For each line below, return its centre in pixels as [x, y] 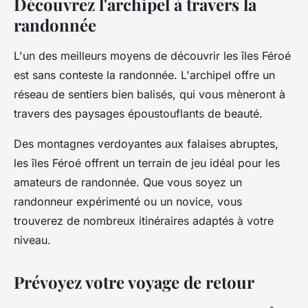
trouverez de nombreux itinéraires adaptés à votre [144, 220]
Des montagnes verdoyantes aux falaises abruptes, [146, 143]
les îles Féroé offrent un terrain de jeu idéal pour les [147, 163]
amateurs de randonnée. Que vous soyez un [128, 182]
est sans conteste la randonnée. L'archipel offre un [144, 75]
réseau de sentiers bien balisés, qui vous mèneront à [150, 94]
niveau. [32, 240]
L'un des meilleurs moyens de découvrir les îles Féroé [152, 55]
